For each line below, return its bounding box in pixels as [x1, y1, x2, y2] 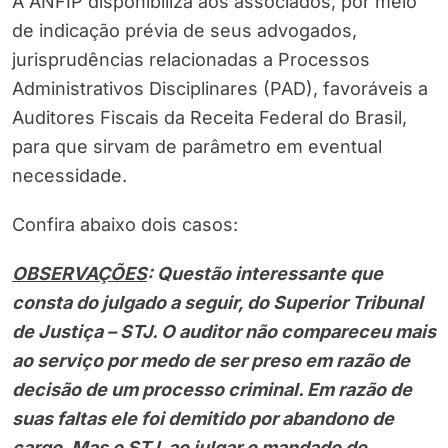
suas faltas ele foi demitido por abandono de [12, 408, 394, 430]
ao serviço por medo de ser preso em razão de [12, 350, 410, 372]
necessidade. [12, 165, 127, 187]
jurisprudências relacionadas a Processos [12, 49, 370, 71]
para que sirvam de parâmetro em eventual [12, 136, 382, 158]
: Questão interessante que [147, 263, 383, 285]
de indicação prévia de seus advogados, [12, 20, 357, 42]
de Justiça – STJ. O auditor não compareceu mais [12, 321, 436, 343]
